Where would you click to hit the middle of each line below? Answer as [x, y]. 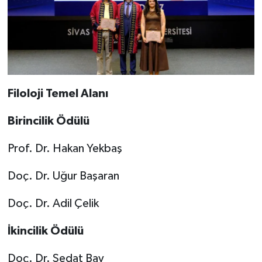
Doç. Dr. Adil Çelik [53, 204]
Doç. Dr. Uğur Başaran [63, 176]
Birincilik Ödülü [48, 121]
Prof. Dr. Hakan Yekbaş [65, 149]
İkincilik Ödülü [45, 231]
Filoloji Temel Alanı [58, 94]
